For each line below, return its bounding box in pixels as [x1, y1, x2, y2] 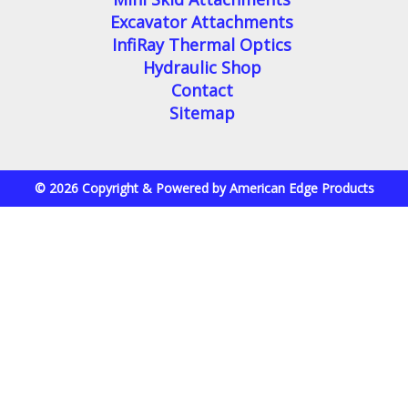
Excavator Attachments [110, 10, 293, 33]
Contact [170, 78, 233, 101]
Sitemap [168, 101, 235, 124]
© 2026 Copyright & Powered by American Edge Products [34, 178, 374, 197]
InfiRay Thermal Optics [112, 33, 291, 56]
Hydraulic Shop [142, 56, 261, 78]
